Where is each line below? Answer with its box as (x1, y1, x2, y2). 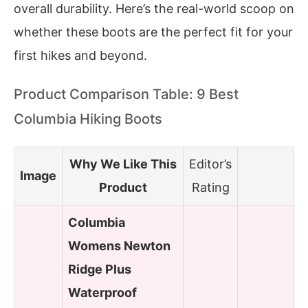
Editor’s (189, 156, 232, 171)
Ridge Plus (68, 261, 131, 276)
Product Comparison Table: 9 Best (14, 86, 239, 103)
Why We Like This (69, 156, 177, 171)
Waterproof (68, 285, 137, 300)
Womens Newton (68, 238, 170, 253)
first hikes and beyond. (14, 47, 147, 63)
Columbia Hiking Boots (14, 111, 162, 128)
